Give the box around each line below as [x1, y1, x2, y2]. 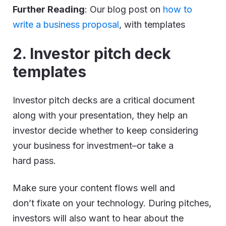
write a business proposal [13, 19, 119, 30]
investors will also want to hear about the [13, 213, 184, 223]
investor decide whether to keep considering [13, 125, 198, 136]
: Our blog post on [85, 4, 163, 15]
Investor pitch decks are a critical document [13, 95, 195, 105]
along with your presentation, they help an [13, 110, 188, 121]
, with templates [119, 19, 185, 30]
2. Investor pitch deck [13, 44, 171, 63]
